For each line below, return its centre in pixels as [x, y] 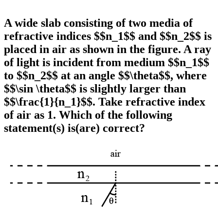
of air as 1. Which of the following [88, 115]
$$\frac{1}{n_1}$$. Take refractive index [105, 102]
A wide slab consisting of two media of [98, 23]
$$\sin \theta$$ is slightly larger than [95, 89]
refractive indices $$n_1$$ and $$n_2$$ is [108, 36]
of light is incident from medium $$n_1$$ [107, 62]
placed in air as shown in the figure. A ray [108, 49]
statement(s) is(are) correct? [74, 128]
